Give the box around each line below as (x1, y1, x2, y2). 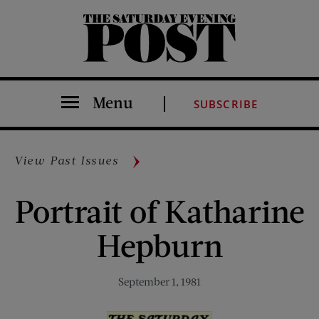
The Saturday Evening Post (82, 55, 105, 68)
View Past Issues (14, 153, 119, 167)
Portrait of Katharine (14, 192, 305, 229)
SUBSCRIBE (193, 97, 258, 111)
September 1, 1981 (118, 275, 201, 288)
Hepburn (96, 226, 223, 263)
